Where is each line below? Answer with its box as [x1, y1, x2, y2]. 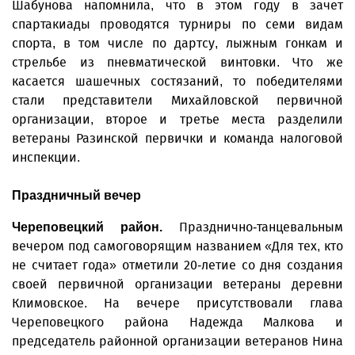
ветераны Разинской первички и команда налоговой [12, 131, 343, 146]
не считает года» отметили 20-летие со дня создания [12, 258, 343, 273]
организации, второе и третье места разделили [12, 112, 343, 127]
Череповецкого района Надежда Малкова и [12, 315, 343, 330]
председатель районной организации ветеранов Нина [12, 334, 343, 349]
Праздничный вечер [12, 189, 141, 202]
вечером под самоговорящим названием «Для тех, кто [12, 239, 343, 254]
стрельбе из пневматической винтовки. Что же [12, 55, 343, 70]
